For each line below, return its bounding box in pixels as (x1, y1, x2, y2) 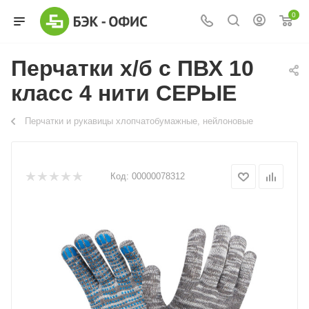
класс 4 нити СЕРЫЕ (11, 81, 237, 106)
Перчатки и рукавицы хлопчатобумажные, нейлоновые (25, 116, 253, 126)
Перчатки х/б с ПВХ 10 (11, 56, 254, 81)
